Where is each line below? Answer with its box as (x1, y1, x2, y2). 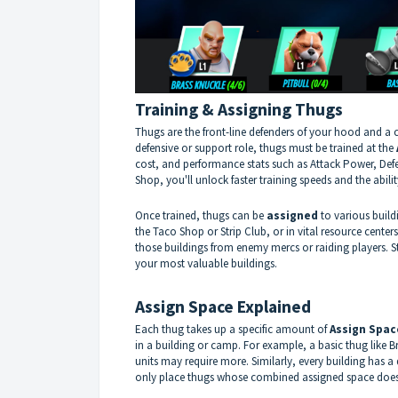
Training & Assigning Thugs (135, 99, 343, 121)
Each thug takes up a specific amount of (135, 322, 330, 338)
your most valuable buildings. (135, 256, 277, 272)
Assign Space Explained (135, 296, 311, 318)
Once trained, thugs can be (135, 208, 267, 224)
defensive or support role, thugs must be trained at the (135, 140, 396, 156)
